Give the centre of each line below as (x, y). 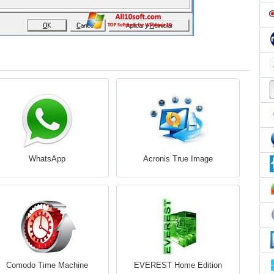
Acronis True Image (178, 159)
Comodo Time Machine (47, 265)
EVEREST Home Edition (178, 265)
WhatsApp (47, 159)
